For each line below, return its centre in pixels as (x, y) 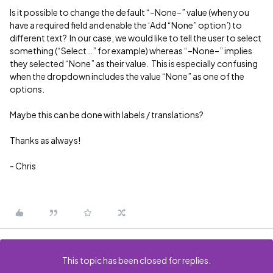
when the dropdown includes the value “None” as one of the (127, 76)
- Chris (23, 166)
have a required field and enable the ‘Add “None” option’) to (126, 25)
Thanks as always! (45, 140)
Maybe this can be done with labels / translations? (107, 115)
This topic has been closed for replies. (136, 260)
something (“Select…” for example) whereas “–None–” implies (131, 51)
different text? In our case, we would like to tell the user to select (136, 38)
